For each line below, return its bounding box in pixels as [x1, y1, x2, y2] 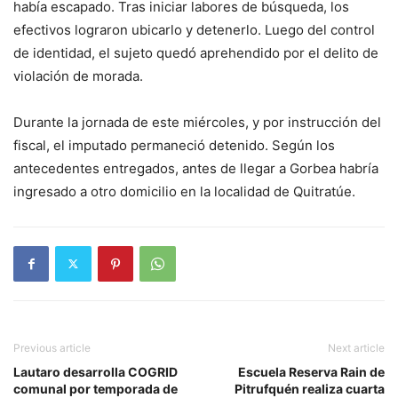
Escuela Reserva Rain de [238, 363, 385, 379]
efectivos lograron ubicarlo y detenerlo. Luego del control [13, 20, 375, 38]
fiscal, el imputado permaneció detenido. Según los [13, 136, 335, 154]
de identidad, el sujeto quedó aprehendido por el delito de [13, 44, 378, 61]
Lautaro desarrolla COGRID [13, 363, 178, 379]
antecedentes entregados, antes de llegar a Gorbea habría [13, 159, 378, 177]
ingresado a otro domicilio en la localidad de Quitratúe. [13, 182, 355, 200]
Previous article [13, 340, 91, 354]
